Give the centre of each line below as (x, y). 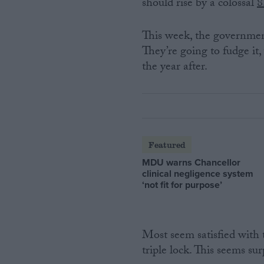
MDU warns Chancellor (192, 162)
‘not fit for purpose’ (182, 184)
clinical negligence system (198, 173)
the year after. (175, 68)
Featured (167, 144)
